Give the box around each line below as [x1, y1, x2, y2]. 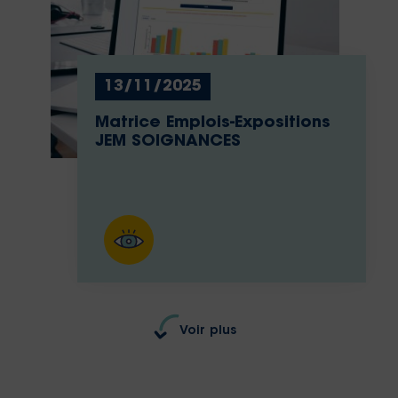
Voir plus [179, 325, 237, 338]
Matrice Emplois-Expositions [94, 115, 330, 131]
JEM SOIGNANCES [94, 134, 241, 150]
